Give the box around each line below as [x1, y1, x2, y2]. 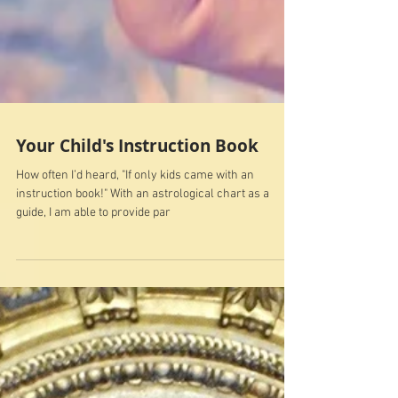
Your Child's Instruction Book [16, 229, 259, 253]
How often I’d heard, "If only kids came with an [16, 263, 254, 279]
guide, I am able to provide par [16, 300, 171, 316]
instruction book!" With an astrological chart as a [16, 282, 269, 298]
